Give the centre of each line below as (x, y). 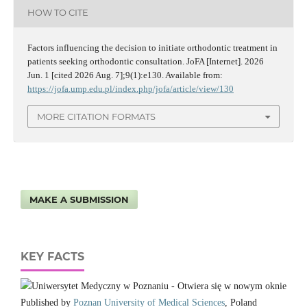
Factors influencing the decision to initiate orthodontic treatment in (152, 47)
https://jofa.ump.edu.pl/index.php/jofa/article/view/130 (130, 88)
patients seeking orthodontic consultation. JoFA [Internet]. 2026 (145, 61)
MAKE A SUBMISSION (79, 200)
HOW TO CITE (58, 12)
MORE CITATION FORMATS (96, 116)
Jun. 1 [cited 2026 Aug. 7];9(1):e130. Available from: (125, 75)
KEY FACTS (52, 257)
